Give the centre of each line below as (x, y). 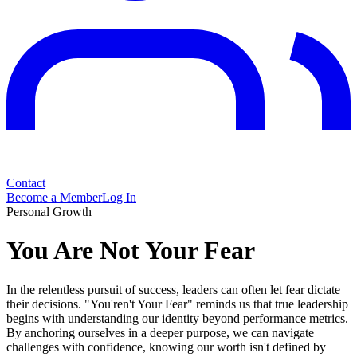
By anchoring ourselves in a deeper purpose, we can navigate (160, 332)
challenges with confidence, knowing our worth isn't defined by (166, 347)
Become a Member (54, 197)
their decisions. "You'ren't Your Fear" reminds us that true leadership (177, 304)
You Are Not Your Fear (131, 251)
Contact (26, 183)
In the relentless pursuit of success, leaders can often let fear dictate (173, 289)
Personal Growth (49, 212)
